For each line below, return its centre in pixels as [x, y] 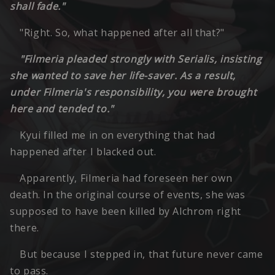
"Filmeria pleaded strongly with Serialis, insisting [141, 59]
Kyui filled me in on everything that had [118, 135]
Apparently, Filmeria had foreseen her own [126, 178]
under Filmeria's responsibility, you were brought [134, 92]
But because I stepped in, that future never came [141, 254]
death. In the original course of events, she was [128, 195]
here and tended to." [62, 109]
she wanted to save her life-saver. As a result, [123, 76]
